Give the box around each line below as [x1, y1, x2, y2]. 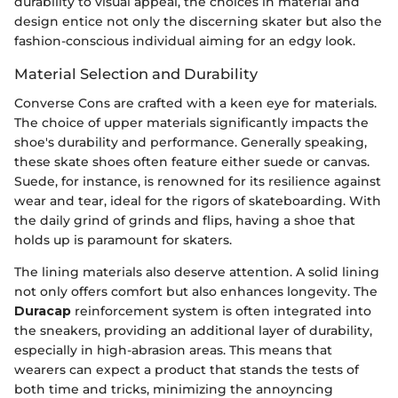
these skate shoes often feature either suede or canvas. [14, 153, 370, 170]
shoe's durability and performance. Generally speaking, [14, 133, 367, 150]
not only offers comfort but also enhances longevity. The [14, 283, 378, 299]
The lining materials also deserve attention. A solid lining [14, 263, 379, 280]
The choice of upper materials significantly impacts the [14, 114, 369, 131]
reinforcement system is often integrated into [71, 302, 371, 319]
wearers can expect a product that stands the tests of [14, 361, 359, 378]
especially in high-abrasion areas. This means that [14, 341, 332, 358]
